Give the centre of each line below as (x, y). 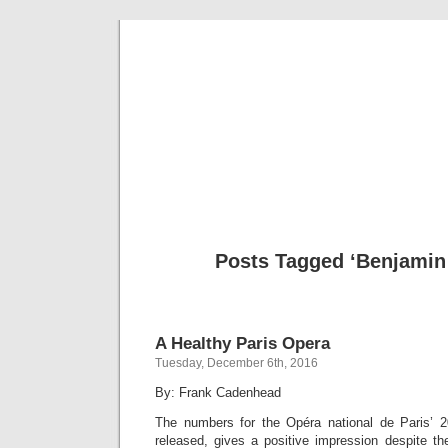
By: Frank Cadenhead (218, 392)
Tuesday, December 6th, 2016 (236, 363)
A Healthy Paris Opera (242, 343)
